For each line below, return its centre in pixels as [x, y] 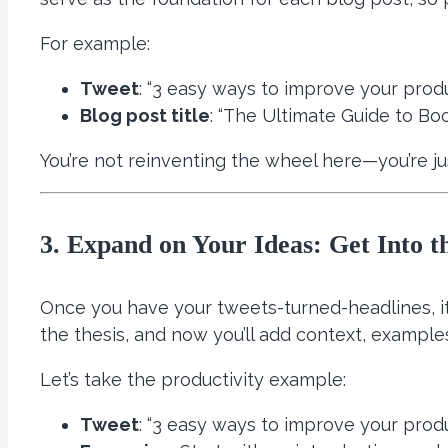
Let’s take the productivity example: [193, 380]
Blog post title [145, 116]
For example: [95, 44]
